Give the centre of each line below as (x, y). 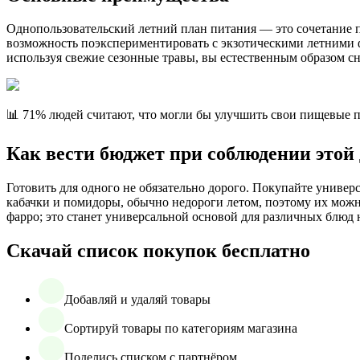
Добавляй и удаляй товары (137, 300)
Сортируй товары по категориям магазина (181, 329)
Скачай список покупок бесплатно (158, 251)
